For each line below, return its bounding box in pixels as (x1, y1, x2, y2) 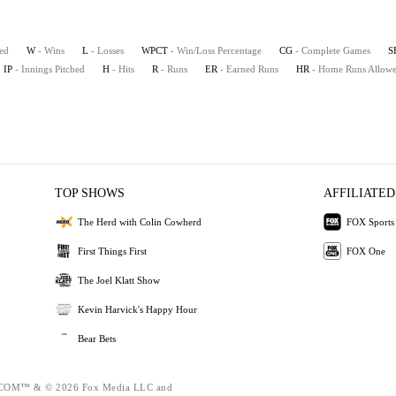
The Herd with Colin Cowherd (78, 216, 202, 227)
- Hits (112, 64, 134, 74)
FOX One (346, 245, 385, 256)
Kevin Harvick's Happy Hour (78, 303, 198, 315)
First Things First (78, 245, 148, 256)
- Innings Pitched (15, 64, 85, 74)
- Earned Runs (220, 64, 278, 74)
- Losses (91, 45, 124, 56)
